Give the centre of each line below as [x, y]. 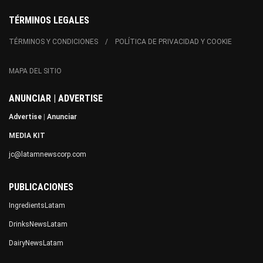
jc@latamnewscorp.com [48, 155]
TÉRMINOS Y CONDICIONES [53, 42]
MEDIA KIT [27, 136]
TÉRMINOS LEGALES [49, 21]
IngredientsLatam [37, 206]
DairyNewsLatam [36, 243]
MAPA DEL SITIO [35, 71]
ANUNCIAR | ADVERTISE [56, 99]
